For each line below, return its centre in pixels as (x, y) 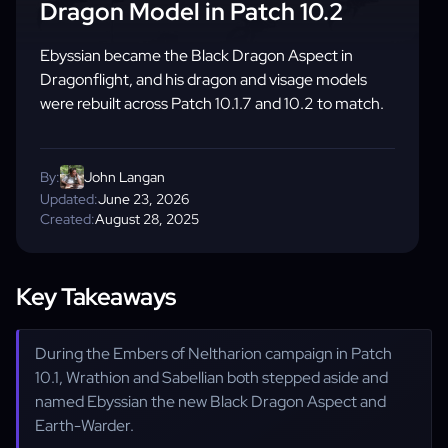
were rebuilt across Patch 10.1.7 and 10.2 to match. (212, 103)
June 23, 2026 (143, 199)
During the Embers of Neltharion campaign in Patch (213, 353)
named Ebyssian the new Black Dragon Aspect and (210, 401)
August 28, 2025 (147, 219)
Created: (67, 219)
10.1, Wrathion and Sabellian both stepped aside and (211, 377)
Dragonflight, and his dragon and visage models (203, 79)
